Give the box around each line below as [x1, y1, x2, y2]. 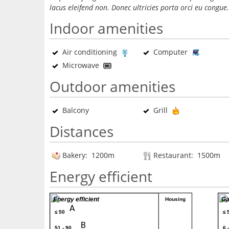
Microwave [58, 60, 103, 70]
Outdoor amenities [50, 77, 175, 96]
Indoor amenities [50, 18, 163, 38]
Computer [149, 47, 192, 57]
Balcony [58, 105, 93, 115]
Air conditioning [58, 47, 121, 57]
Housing [165, 196, 186, 202]
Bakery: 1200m [60, 150, 114, 160]
